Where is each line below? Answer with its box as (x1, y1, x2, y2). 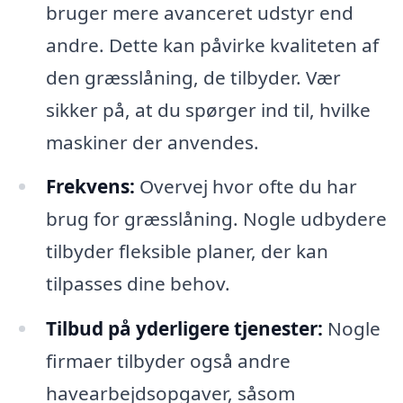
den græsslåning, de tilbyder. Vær (45, 64, 341, 90)
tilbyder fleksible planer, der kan (45, 238, 328, 264)
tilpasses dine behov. (45, 271, 230, 297)
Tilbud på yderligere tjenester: (45, 316, 323, 342)
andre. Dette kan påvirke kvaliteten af (45, 31, 379, 58)
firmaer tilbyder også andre (45, 348, 291, 374)
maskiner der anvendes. (45, 129, 259, 155)
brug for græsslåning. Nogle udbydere (45, 206, 387, 232)
